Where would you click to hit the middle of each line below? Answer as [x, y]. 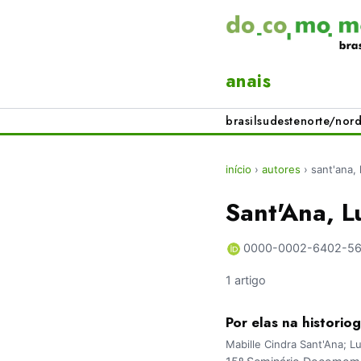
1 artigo [246, 280]
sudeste [279, 121]
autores [281, 170]
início [239, 170]
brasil [242, 121]
